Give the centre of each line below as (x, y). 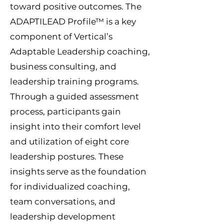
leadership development (63, 216)
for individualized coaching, (70, 186)
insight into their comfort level (75, 126)
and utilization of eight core (69, 141)
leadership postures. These (67, 156)
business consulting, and (63, 66)
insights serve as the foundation (78, 171)
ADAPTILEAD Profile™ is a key (73, 21)
